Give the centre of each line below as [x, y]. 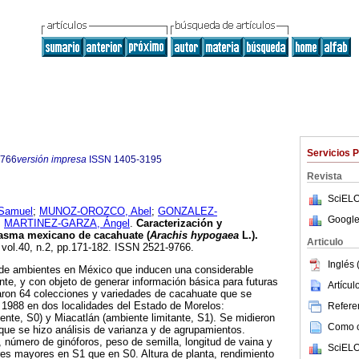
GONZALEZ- [188, 212]
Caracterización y [177, 224]
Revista [325, 176]
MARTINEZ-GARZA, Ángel [67, 224]
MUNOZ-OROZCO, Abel [95, 212]
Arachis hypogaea [194, 236]
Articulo [325, 242]
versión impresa [52, 159]
